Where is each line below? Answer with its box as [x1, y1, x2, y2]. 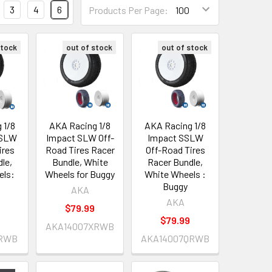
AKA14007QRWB [141, 233, 210, 245]
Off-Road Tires [145, 144, 205, 156]
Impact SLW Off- [46, 132, 114, 144]
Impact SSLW [147, 132, 203, 144]
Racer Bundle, [148, 156, 203, 168]
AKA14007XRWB [46, 220, 115, 233]
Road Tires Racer [45, 144, 115, 156]
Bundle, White [52, 156, 108, 168]
